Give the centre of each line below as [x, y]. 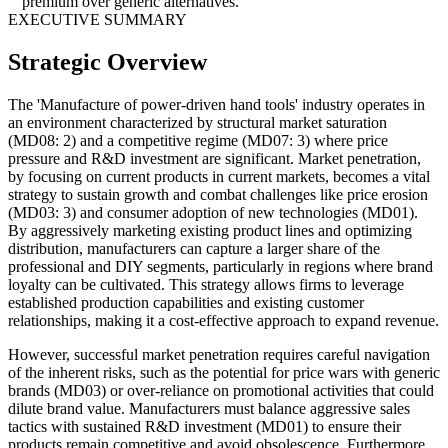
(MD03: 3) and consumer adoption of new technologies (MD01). [213, 212]
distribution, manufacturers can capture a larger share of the [194, 248]
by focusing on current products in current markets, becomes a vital [219, 176]
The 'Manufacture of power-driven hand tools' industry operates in [216, 104]
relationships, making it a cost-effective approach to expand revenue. [223, 320]
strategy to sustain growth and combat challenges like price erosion [218, 194]
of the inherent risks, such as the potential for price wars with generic [224, 372]
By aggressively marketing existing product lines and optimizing [210, 230]
